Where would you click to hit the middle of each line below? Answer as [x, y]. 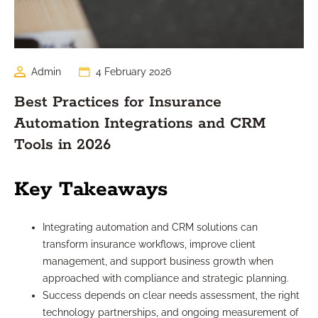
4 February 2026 [133, 72]
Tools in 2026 [62, 145]
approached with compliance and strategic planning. [166, 279]
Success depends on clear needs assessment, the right [171, 296]
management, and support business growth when [158, 262]
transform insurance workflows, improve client [149, 245]
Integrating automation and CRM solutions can [150, 227]
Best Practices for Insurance [118, 103]
